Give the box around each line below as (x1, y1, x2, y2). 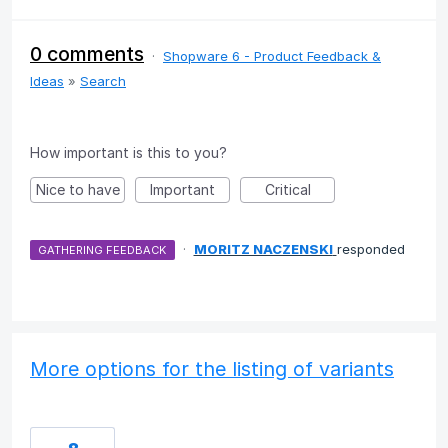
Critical (264, 180, 311, 198)
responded (336, 240, 405, 257)
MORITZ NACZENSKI (193, 240, 333, 257)
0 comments (30, 41, 144, 66)
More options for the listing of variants (30, 356, 394, 381)
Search (80, 72, 126, 89)
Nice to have (35, 180, 120, 198)
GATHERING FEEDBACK (38, 242, 167, 257)
